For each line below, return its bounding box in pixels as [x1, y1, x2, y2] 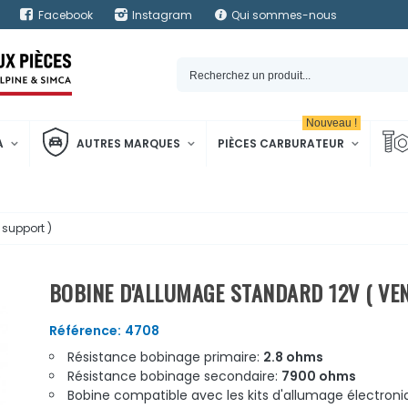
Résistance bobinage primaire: [66, 348, 263, 366]
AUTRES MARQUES [76, 136, 180, 151]
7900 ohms [280, 367, 356, 385]
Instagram [132, 7, 192, 23]
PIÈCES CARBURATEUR [218, 136, 344, 151]
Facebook [38, 7, 93, 23]
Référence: [48, 321, 121, 340]
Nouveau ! [306, 117, 357, 129]
